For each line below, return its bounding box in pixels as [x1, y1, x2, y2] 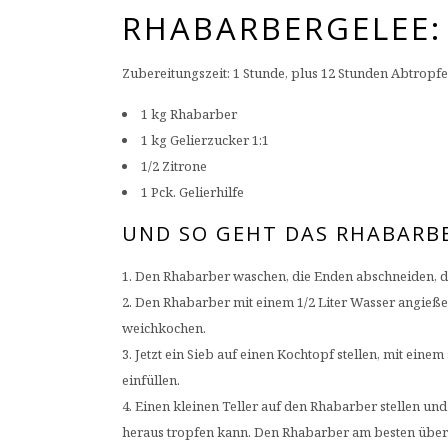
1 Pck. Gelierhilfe [141, 183, 244, 202]
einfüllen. [122, 371, 180, 390]
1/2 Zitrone [141, 157, 207, 176]
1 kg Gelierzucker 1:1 [141, 131, 269, 150]
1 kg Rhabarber [141, 105, 237, 124]
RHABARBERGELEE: [122, 7, 442, 50]
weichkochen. [122, 319, 206, 338]
